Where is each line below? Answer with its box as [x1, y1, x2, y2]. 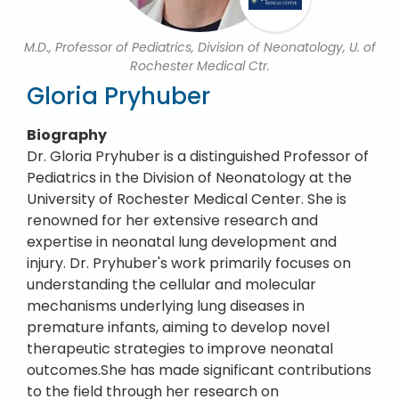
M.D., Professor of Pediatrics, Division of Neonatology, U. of [23, 38, 376, 56]
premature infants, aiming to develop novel [27, 317, 330, 338]
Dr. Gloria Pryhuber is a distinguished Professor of [27, 146, 369, 167]
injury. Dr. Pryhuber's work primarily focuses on [27, 253, 351, 273]
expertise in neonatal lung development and [27, 232, 337, 252]
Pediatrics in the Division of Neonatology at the [27, 167, 352, 188]
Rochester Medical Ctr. [129, 57, 270, 75]
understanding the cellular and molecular [27, 274, 316, 295]
